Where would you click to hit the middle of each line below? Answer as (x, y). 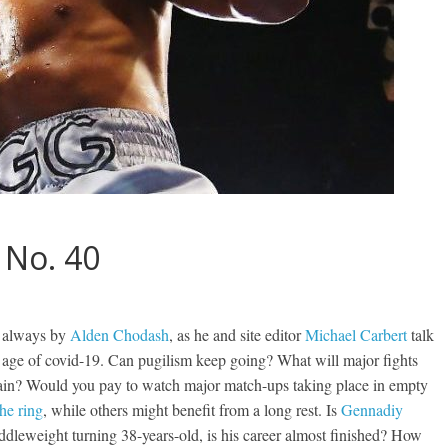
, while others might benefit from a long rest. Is (192, 409)
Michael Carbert (356, 334)
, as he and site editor (237, 334)
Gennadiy (372, 409)
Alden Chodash (119, 334)
